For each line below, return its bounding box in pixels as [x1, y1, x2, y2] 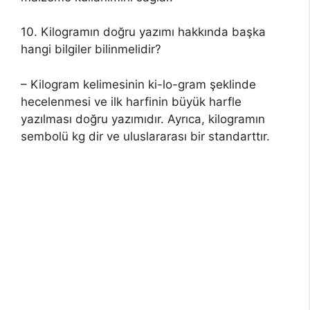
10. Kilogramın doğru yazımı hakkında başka [21, 25, 266, 39]
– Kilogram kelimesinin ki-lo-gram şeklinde [21, 77, 256, 91]
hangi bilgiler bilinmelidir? [21, 42, 161, 56]
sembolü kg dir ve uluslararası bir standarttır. [21, 129, 270, 143]
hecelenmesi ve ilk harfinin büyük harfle [21, 94, 241, 109]
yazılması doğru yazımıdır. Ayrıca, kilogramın [21, 111, 265, 126]
